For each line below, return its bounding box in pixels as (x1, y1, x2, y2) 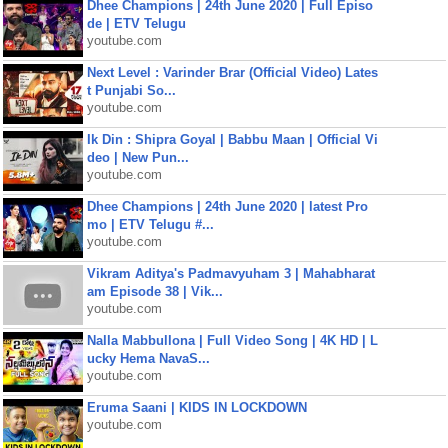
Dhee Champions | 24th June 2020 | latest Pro (86, 199, 368, 214)
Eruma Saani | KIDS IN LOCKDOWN (86, 400, 307, 415)
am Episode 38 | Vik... (86, 284, 223, 299)
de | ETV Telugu (86, 16, 186, 31)
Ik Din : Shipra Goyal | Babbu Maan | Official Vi (86, 132, 378, 147)
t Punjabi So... (86, 83, 176, 98)
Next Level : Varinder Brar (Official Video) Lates (86, 65, 378, 80)
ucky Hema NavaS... (86, 351, 210, 366)
